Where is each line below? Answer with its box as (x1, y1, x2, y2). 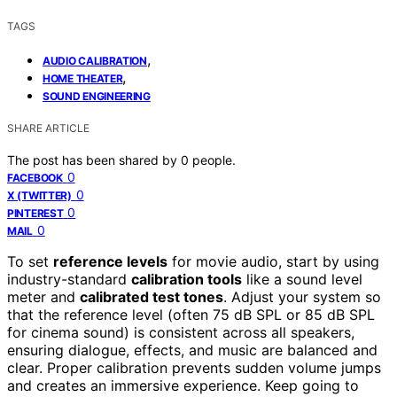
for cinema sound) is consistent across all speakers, (7, 323, 354, 342)
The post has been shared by (7, 152, 181, 168)
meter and (7, 288, 80, 307)
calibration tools (131, 270, 242, 289)
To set (7, 253, 53, 271)
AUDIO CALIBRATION (43, 54, 147, 68)
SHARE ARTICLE (7, 121, 90, 136)
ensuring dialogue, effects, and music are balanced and (7, 341, 378, 360)
